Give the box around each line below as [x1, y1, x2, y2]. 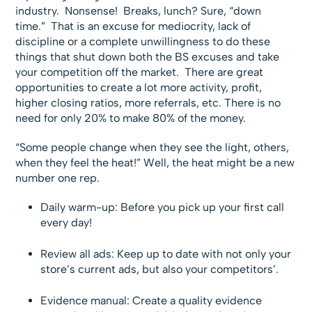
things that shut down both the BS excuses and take [15, 50, 280, 64]
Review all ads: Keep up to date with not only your [40, 247, 292, 261]
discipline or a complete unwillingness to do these [15, 35, 271, 49]
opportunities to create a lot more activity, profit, [15, 81, 263, 95]
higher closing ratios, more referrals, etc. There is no [15, 96, 281, 110]
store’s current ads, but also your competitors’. [40, 263, 279, 276]
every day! [40, 216, 93, 230]
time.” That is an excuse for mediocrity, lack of [15, 19, 251, 33]
